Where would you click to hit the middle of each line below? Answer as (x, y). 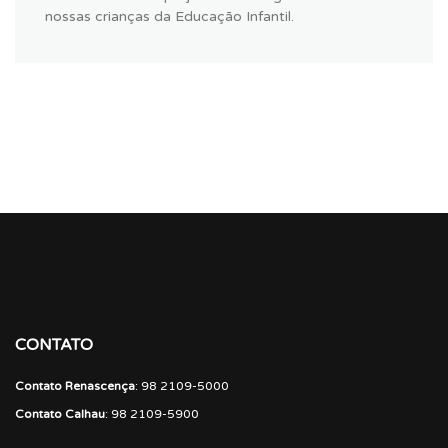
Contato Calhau (60, 414)
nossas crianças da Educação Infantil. (169, 17)
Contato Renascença (75, 386)
